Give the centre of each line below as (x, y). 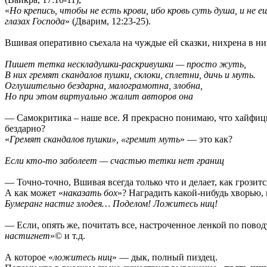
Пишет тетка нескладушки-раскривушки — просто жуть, (125, 64)
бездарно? (25, 128)
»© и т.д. (68, 235)
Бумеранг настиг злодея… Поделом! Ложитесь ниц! (111, 203)
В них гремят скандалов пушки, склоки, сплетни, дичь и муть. (130, 74)
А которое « (29, 257)
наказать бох (90, 193)
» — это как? (206, 139)
